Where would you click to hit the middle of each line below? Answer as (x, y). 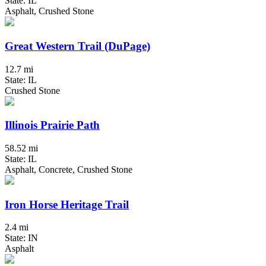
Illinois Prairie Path (52, 125)
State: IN (21, 238)
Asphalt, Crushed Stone (49, 11)
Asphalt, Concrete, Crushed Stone (69, 170)
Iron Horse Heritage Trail (67, 204)
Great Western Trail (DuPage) (77, 46)
